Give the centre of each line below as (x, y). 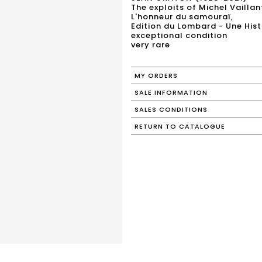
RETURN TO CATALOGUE (180, 126)
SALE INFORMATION (171, 92)
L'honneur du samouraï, (182, 17)
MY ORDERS (156, 75)
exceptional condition (179, 35)
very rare (151, 45)
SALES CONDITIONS (171, 109)
